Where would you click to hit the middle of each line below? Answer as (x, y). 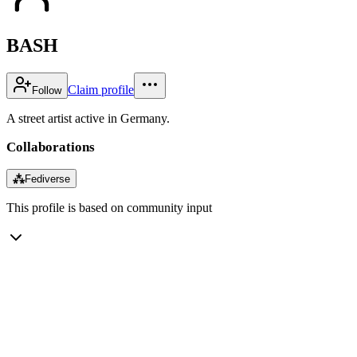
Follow (47, 90)
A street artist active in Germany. (88, 118)
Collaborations (51, 147)
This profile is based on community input (109, 207)
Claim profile (101, 89)
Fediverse (47, 178)
